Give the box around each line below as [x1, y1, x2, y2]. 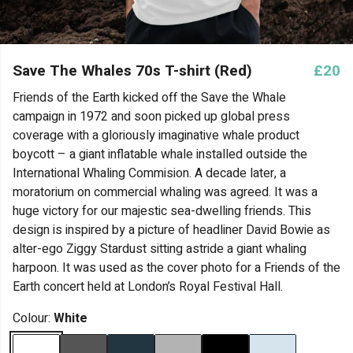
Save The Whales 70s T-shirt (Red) [13, 60, 252, 82]
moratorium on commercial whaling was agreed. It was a [13, 183, 318, 202]
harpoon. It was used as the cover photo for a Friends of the [13, 258, 340, 277]
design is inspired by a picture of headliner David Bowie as [13, 221, 330, 240]
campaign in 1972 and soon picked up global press [13, 107, 290, 126]
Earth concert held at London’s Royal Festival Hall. [13, 277, 283, 296]
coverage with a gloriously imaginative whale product [13, 126, 299, 145]
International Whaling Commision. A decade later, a [13, 164, 286, 183]
